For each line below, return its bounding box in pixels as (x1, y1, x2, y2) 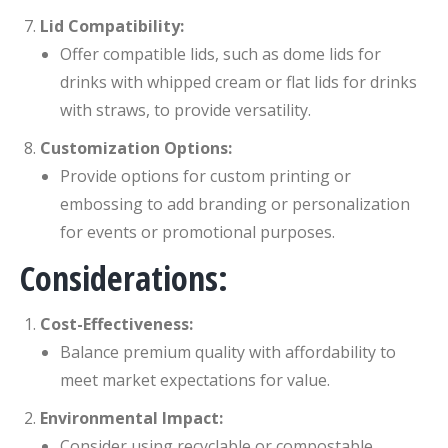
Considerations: (20, 255, 228, 301)
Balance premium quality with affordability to (60, 341, 396, 363)
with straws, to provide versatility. (60, 99, 311, 121)
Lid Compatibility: (40, 15, 184, 37)
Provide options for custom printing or (60, 165, 351, 187)
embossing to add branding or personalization (60, 193, 410, 215)
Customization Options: (40, 137, 232, 159)
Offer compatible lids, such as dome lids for (60, 43, 381, 65)
